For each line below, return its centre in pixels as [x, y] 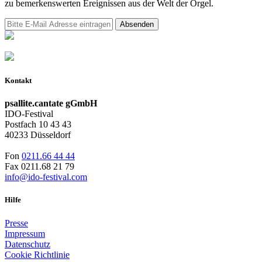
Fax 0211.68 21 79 [39, 167]
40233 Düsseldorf [38, 135]
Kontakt [18, 81]
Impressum [25, 233]
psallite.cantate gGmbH [51, 104]
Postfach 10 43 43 [38, 125]
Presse [16, 223]
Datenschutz [27, 244]
